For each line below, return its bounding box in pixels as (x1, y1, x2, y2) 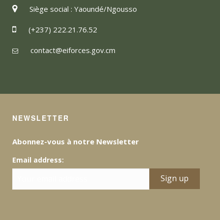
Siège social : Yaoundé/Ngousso (29, 3, 137, 14)
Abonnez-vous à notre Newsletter (12, 136, 139, 146)
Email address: (12, 155, 64, 165)
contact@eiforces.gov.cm (30, 45, 115, 55)
